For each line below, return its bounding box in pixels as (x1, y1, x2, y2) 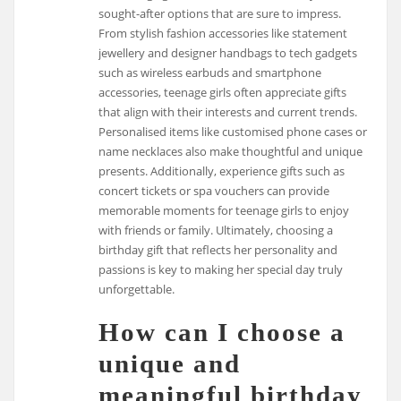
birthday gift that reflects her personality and (98, 241, 338, 258)
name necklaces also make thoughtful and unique (98, 142, 363, 159)
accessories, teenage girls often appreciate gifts (98, 83, 347, 100)
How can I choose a (98, 317, 346, 346)
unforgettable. (98, 280, 175, 297)
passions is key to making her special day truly (98, 260, 344, 277)
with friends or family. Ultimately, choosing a (98, 221, 334, 238)
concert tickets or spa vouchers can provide (98, 182, 330, 199)
